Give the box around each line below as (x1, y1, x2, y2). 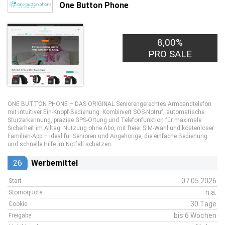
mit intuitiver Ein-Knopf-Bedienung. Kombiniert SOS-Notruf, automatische (8, 108, 204, 116)
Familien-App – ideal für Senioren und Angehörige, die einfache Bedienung (8, 133, 207, 140)
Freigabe (9, 212, 31, 219)
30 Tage (190, 200, 216, 208)
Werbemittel (31, 158, 78, 168)
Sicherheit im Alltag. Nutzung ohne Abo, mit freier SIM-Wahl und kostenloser (8, 125, 214, 132)
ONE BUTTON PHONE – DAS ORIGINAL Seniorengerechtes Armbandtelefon (8, 100, 211, 107)
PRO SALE (148, 48, 192, 60)
